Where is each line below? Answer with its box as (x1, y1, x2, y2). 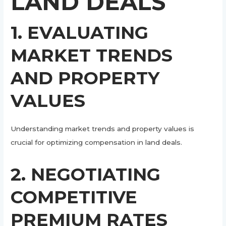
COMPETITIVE (11, 186, 138, 208)
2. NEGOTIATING (11, 163, 161, 185)
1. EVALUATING (11, 21, 149, 43)
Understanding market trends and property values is (11, 124, 195, 133)
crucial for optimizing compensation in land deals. (11, 138, 183, 146)
